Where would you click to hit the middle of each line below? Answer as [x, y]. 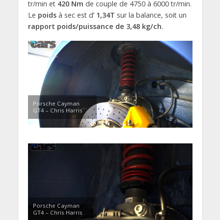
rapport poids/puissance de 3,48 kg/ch [95, 27]
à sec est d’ [76, 15]
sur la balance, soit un [151, 15]
